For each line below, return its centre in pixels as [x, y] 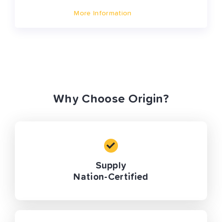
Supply [111, 166]
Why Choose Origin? [111, 99]
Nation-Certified [111, 177]
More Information [103, 14]
